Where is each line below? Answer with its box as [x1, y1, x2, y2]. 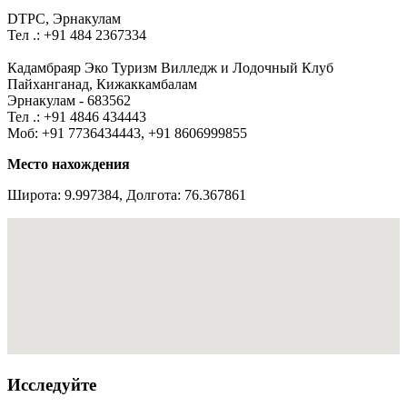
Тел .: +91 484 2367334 [7, 26, 146, 43]
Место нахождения [7, 155, 130, 172]
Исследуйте [7, 374, 96, 394]
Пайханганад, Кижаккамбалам [7, 75, 197, 92]
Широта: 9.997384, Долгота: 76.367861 [7, 186, 246, 203]
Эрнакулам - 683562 [7, 92, 131, 108]
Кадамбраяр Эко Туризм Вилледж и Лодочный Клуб [7, 59, 333, 75]
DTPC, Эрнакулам [7, 10, 121, 26]
